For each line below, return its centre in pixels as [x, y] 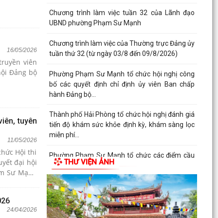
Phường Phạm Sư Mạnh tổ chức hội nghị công [122, 74]
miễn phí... [64, 135]
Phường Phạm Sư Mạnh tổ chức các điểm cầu [122, 155]
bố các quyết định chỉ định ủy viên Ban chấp [122, 84]
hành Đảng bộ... [72, 94]
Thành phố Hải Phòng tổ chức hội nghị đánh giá [122, 115]
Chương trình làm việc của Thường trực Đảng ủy [122, 44]
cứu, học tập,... [71, 175]
